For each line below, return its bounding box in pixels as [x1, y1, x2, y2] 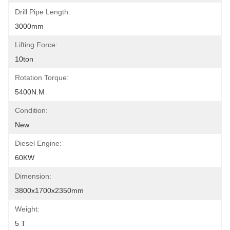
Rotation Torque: [15, 73, 69, 82]
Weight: [15, 205, 40, 213]
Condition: [15, 106, 48, 114]
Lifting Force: [15, 41, 57, 49]
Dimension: [15, 172, 51, 180]
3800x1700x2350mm [15, 186, 84, 195]
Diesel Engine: [15, 139, 62, 147]
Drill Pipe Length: [15, 8, 70, 16]
